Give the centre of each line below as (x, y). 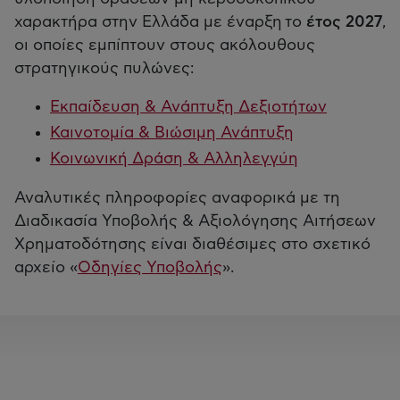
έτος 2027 (344, 22)
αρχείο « (46, 267)
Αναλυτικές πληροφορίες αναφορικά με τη (177, 198)
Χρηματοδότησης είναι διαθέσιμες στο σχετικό (192, 244)
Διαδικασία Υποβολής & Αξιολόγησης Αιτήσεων (195, 221)
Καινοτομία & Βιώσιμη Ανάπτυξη (172, 133)
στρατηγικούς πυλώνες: (104, 68)
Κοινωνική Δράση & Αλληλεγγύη (174, 158)
